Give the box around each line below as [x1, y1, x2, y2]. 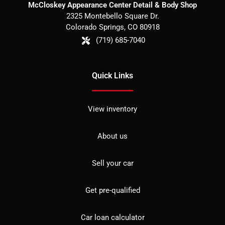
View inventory [88, 104, 137, 114]
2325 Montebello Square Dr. [66, 11, 159, 21]
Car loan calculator [80, 212, 145, 222]
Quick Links [92, 70, 133, 80]
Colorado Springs [65, 22, 124, 32]
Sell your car [91, 158, 134, 168]
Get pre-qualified [85, 185, 140, 195]
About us [97, 131, 128, 141]
